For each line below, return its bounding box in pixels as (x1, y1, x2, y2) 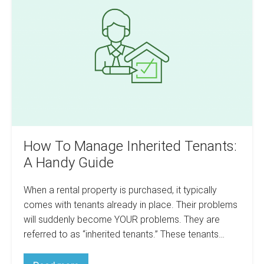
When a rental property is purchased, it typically (24, 184, 217, 196)
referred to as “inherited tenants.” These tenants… (24, 229, 225, 240)
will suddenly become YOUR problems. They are (24, 214, 220, 226)
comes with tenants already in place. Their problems (24, 199, 237, 211)
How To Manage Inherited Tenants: (24, 138, 237, 155)
